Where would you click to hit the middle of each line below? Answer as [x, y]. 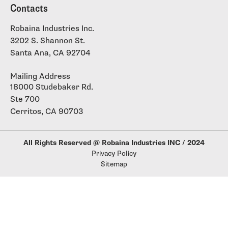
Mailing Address [40, 76]
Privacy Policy [114, 154]
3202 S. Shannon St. [48, 41]
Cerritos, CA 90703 [47, 111]
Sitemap [114, 164]
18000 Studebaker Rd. [52, 87]
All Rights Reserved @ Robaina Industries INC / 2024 [114, 143]
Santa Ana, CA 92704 [50, 53]
